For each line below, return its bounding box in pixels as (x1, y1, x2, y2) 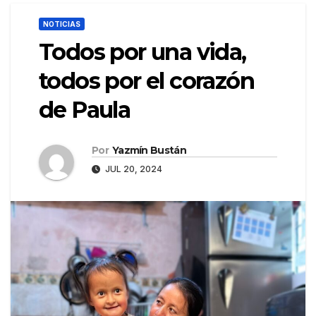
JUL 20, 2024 (103, 164, 162, 175)
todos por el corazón (39, 67, 254, 95)
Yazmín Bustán (111, 144, 186, 157)
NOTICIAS (43, 20, 80, 29)
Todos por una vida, (39, 38, 246, 66)
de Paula (39, 96, 130, 124)
